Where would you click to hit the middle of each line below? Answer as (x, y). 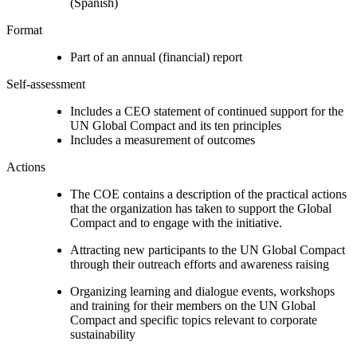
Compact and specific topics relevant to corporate (194, 320)
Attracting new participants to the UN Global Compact (208, 249)
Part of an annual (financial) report (156, 57)
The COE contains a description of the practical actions (208, 194)
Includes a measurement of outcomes (163, 139)
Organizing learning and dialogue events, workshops (202, 291)
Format (24, 29)
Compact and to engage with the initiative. (176, 222)
